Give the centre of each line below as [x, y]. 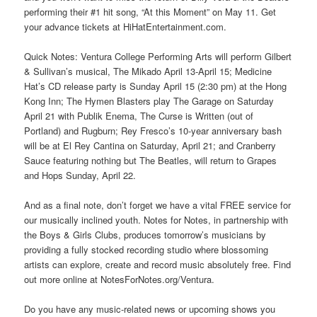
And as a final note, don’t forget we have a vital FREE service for [158, 205]
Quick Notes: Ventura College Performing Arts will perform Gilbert [158, 56]
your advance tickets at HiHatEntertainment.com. [126, 26]
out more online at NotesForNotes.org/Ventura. [120, 279]
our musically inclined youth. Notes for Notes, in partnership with [156, 220]
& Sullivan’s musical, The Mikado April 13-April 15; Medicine [148, 71]
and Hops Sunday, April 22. [80, 175]
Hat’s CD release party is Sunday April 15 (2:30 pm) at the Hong [156, 86]
